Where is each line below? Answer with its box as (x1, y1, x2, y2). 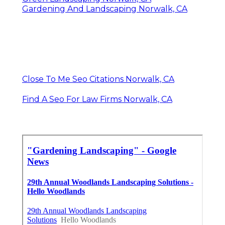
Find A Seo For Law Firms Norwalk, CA (22, 94, 172, 104)
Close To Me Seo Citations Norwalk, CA (22, 74, 174, 84)
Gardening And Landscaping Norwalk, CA (22, 4, 187, 14)
